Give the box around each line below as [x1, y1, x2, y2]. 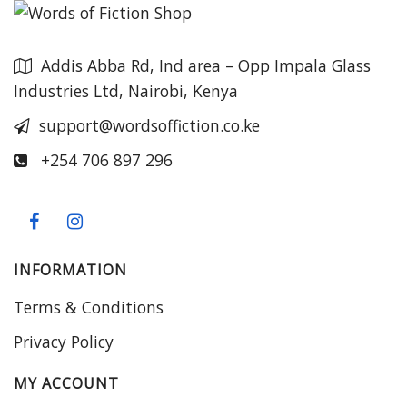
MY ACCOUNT [14, 372, 119, 393]
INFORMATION [14, 259, 127, 280]
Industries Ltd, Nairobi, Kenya [14, 79, 238, 102]
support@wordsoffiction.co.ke [39, 114, 260, 136]
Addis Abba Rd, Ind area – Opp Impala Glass [41, 54, 371, 76]
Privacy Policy [14, 330, 114, 352]
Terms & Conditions [14, 295, 164, 318]
